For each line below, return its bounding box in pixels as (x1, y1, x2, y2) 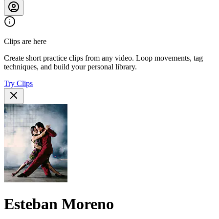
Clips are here (4, 37, 46, 46)
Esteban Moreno (4, 195, 114, 213)
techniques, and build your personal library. (4, 63, 137, 71)
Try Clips (4, 79, 33, 88)
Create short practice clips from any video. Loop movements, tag (4, 54, 203, 63)
